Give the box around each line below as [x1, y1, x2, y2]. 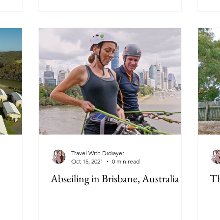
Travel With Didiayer [71, 149, 124, 157]
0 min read [112, 158, 139, 165]
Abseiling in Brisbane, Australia [51, 171, 179, 186]
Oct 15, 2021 [71, 158, 103, 165]
